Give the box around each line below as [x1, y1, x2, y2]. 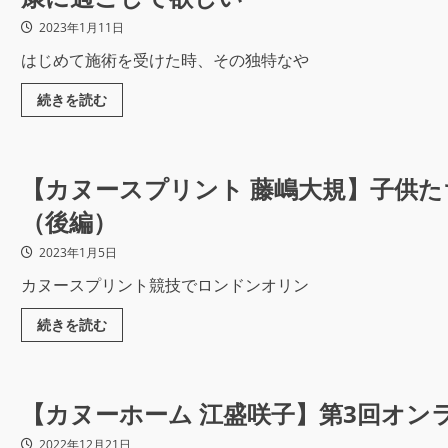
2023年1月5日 [35, 244, 117, 262]
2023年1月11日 [35, 19, 124, 37]
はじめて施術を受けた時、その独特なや [20, 49, 309, 72]
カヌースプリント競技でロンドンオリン [20, 274, 309, 297]
